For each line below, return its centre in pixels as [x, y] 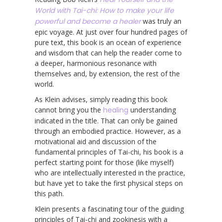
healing [116, 110]
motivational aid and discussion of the [96, 141]
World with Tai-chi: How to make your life [104, 10]
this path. [49, 193]
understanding [152, 110]
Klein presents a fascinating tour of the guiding [109, 209]
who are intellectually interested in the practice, [110, 172]
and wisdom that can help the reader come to [108, 53]
